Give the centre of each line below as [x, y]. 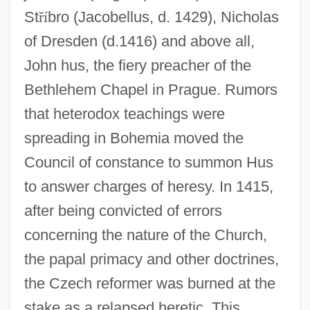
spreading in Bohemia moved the [134, 138]
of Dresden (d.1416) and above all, [139, 41]
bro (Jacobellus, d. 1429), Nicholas [163, 17]
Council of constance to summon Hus [148, 162]
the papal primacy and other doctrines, [151, 259]
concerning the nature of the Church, [145, 235]
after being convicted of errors [123, 210]
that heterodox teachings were [124, 113]
